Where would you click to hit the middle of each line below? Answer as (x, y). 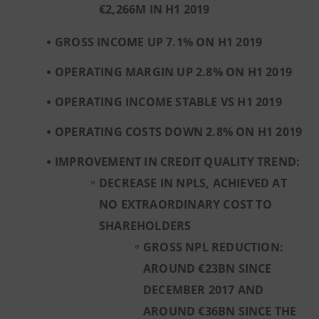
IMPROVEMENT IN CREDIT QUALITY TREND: (178, 162)
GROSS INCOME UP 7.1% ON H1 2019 (159, 42)
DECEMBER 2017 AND (204, 290)
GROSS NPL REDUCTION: (213, 247)
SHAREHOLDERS (148, 226)
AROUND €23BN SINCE (208, 268)
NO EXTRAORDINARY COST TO (185, 204)
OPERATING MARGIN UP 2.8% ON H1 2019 (173, 72)
